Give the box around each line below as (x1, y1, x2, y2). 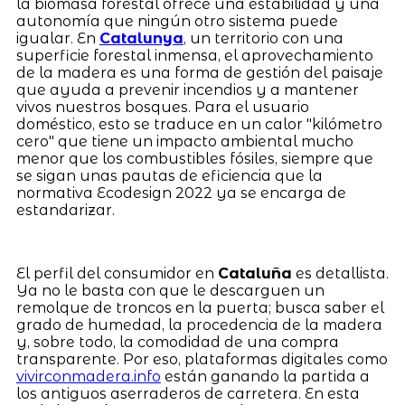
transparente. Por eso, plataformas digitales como (15, 351, 388, 369)
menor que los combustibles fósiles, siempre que (15, 150, 373, 168)
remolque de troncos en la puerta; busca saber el (15, 299, 384, 317)
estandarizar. (15, 202, 115, 220)
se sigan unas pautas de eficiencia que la (15, 167, 323, 185)
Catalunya (99, 30, 184, 48)
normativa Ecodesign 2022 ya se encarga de (15, 184, 346, 202)
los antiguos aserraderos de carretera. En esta (15, 385, 360, 403)
